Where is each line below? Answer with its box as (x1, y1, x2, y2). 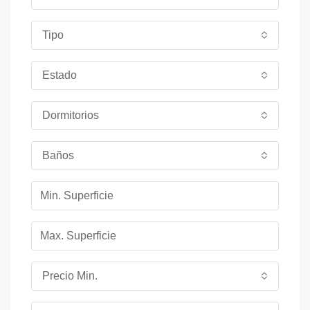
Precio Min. (42, 269, 98, 282)
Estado (42, 69, 77, 81)
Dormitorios (42, 109, 99, 121)
